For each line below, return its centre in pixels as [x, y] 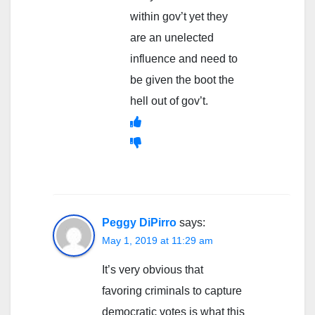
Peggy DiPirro [139, 222]
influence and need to [184, 58]
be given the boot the [182, 79]
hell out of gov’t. [169, 101]
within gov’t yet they [179, 16]
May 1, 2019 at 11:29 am [157, 240]
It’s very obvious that [153, 269]
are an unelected [172, 37]
